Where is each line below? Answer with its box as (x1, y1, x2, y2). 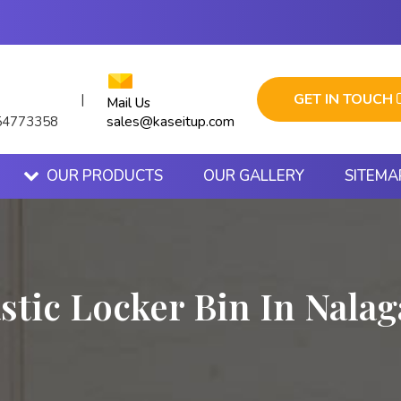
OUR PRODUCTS (47, 166, 163, 186)
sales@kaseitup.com (107, 112, 235, 132)
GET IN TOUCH (294, 90, 397, 109)
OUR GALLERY (203, 166, 304, 186)
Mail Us (107, 94, 150, 112)
